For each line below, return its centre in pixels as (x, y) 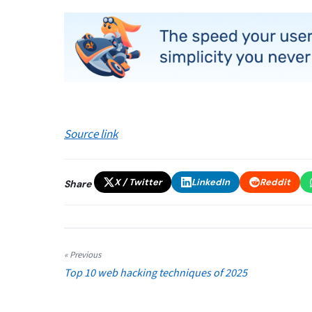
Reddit (275, 182)
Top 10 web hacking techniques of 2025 (156, 273)
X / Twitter (138, 182)
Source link (91, 135)
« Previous (83, 255)
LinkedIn (211, 182)
